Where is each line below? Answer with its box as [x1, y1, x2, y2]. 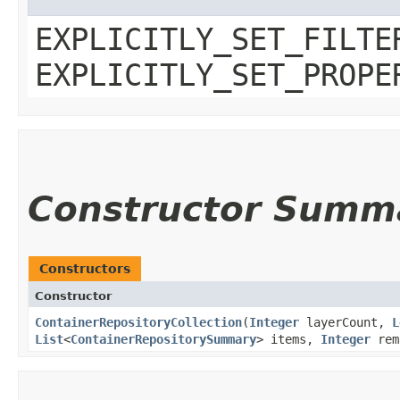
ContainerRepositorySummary [71, 331, 256, 346]
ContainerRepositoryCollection [35, 314, 242, 329]
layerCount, [299, 314, 392, 329]
